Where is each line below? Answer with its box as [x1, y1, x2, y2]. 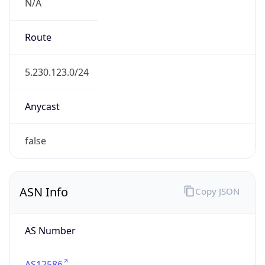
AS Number [24, 224, 76, 237]
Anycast [24, 99, 60, 113]
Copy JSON [195, 185, 240, 197]
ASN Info [20, 184, 68, 201]
